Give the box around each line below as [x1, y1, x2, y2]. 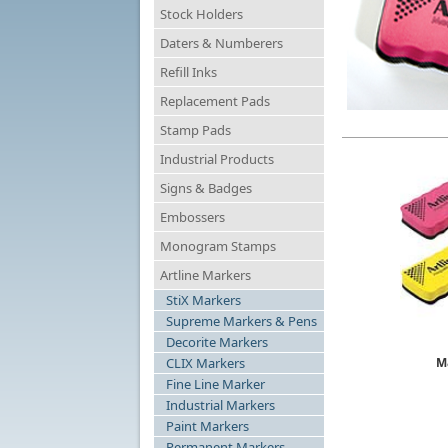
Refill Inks [160, 63, 217, 81]
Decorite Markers [166, 333, 268, 351]
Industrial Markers [166, 396, 275, 414]
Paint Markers [166, 417, 249, 435]
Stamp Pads [160, 121, 231, 139]
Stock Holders [160, 5, 243, 23]
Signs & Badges [160, 179, 252, 197]
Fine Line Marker [166, 375, 265, 393]
